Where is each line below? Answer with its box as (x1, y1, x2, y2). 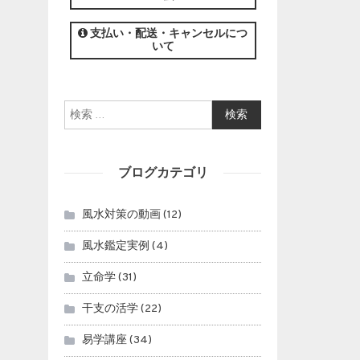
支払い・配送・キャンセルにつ (88, 27, 248, 41)
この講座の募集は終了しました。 (78, 10, 247, 24)
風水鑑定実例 (82, 239, 150, 253)
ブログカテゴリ (117, 166, 208, 179)
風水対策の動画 (82, 208, 162, 222)
